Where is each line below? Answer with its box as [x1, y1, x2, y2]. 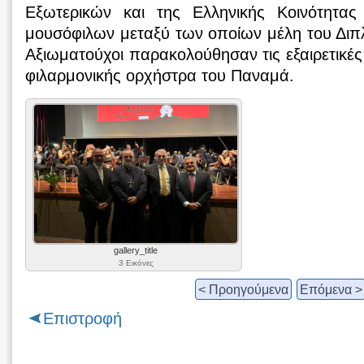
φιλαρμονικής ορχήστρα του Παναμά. [25, 67, 295, 85]
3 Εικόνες [118, 258, 154, 268]
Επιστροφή [43, 310, 122, 328]
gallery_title [114, 245, 158, 256]
